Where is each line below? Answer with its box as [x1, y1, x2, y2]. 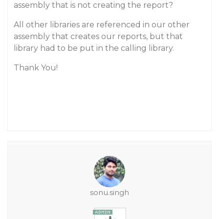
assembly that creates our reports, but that [14, 32, 183, 41]
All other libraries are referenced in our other [14, 20, 190, 29]
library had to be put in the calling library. [14, 44, 174, 53]
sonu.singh [90, 188, 129, 197]
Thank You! [14, 63, 58, 72]
